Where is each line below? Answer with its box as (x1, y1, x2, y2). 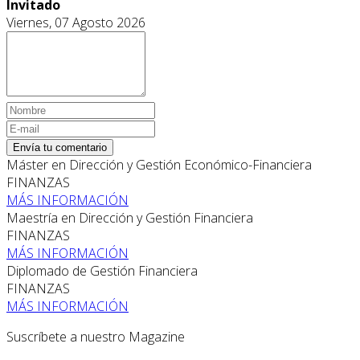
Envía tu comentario (13, 141, 107, 153)
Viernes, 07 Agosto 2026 (6, 13, 145, 31)
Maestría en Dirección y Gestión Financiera (6, 208, 253, 227)
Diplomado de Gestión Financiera (6, 261, 198, 280)
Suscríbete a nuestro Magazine (6, 327, 185, 346)
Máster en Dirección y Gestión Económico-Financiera (6, 155, 312, 174)
